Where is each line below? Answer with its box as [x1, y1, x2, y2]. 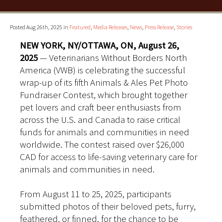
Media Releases [93, 23, 127, 31]
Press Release [145, 23, 174, 31]
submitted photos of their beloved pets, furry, [20, 201, 196, 213]
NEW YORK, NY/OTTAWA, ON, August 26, [20, 40, 179, 52]
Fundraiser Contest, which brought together [20, 89, 187, 101]
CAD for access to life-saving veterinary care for [20, 151, 197, 163]
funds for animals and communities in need [20, 126, 189, 138]
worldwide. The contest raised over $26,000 [20, 139, 184, 151]
